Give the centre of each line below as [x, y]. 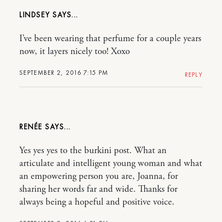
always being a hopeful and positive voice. [97, 202]
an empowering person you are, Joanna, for [99, 176]
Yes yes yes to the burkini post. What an [93, 151]
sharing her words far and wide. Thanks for [98, 189]
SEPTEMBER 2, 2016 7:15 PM [64, 73]
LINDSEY [36, 15]
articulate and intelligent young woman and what [111, 164]
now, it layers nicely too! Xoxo [75, 52]
